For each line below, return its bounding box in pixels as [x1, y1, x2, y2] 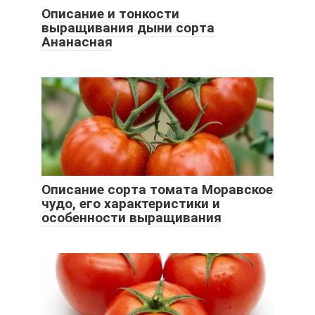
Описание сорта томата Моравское [41, 181, 273, 198]
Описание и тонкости [41, 6, 179, 22]
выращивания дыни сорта [41, 20, 214, 37]
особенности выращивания [41, 210, 221, 226]
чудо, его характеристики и [41, 195, 220, 212]
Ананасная [41, 34, 112, 51]
